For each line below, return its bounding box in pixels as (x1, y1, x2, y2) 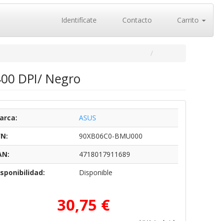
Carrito (175, 15, 201, 25)
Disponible (78, 168, 112, 177)
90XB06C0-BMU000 (78, 131, 143, 141)
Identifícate (59, 15, 97, 25)
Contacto (120, 15, 152, 25)
